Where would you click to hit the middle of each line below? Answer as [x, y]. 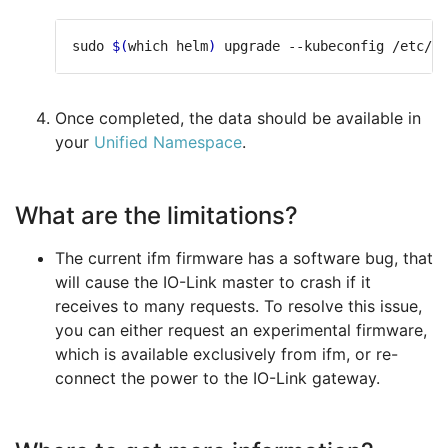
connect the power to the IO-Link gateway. [217, 378]
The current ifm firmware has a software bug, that [244, 258]
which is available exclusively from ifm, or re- [226, 354]
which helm [168, 46]
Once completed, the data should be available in [238, 118]
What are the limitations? [156, 216]
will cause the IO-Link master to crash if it [213, 282]
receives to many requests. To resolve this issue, [238, 306]
